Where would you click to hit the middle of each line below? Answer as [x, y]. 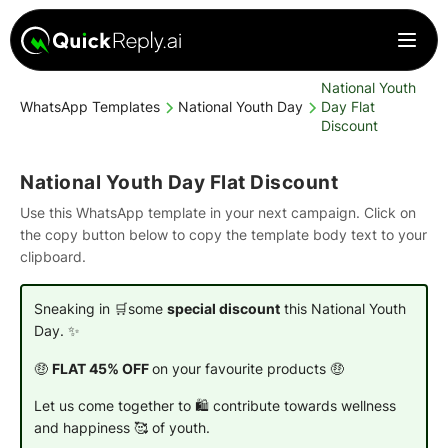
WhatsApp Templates [90, 107]
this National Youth [342, 308]
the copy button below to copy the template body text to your [223, 234]
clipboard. [53, 256]
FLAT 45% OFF [101, 368]
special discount [223, 308]
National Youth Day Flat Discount [179, 183]
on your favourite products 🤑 [247, 368]
